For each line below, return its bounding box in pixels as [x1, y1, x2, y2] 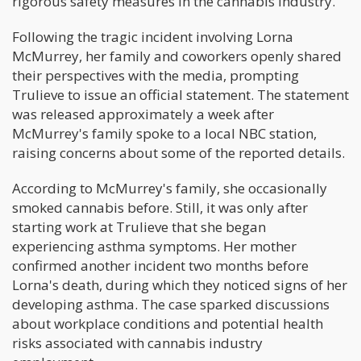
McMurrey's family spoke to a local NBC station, [12, 124, 317, 143]
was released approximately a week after [12, 105, 274, 124]
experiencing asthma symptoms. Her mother [12, 237, 297, 256]
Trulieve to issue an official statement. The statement [12, 85, 349, 105]
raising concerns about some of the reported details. [12, 143, 345, 163]
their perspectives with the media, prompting [12, 66, 299, 85]
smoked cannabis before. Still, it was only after [12, 198, 308, 218]
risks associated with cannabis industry [12, 334, 263, 353]
